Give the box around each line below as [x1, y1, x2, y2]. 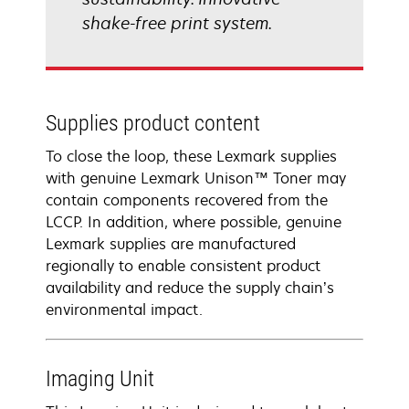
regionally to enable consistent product [46, 256, 320, 276]
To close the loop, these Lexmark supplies [46, 146, 337, 166]
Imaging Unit [46, 366, 154, 392]
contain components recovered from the [46, 190, 328, 210]
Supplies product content [46, 110, 260, 136]
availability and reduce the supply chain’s [46, 278, 334, 298]
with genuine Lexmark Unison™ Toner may [46, 168, 346, 188]
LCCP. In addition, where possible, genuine [46, 212, 341, 232]
